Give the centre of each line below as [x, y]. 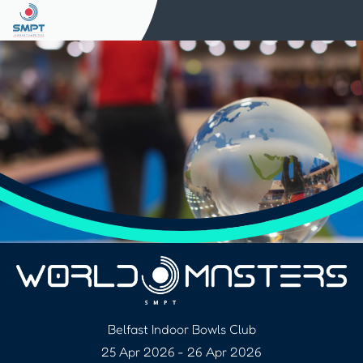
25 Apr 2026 [138, 351]
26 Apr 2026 [224, 351]
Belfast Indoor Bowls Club [181, 329]
